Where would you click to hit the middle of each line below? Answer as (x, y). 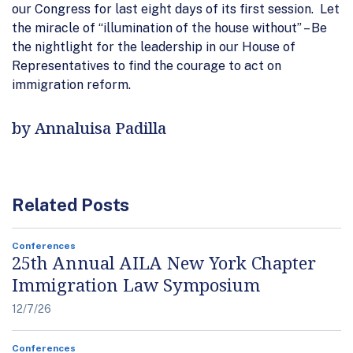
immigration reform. (71, 84)
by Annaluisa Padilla (89, 128)
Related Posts (71, 204)
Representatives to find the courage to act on (147, 65)
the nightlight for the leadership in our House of (154, 46)
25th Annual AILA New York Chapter (164, 262)
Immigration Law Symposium (136, 284)
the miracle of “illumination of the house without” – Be (169, 28)
